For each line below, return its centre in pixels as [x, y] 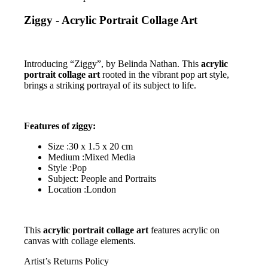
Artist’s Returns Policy [66, 261]
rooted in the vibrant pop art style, [166, 74]
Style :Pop [67, 167]
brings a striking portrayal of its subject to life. [111, 85]
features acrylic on [184, 230]
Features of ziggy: [60, 126]
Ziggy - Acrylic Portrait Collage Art [111, 20]
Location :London [82, 189]
